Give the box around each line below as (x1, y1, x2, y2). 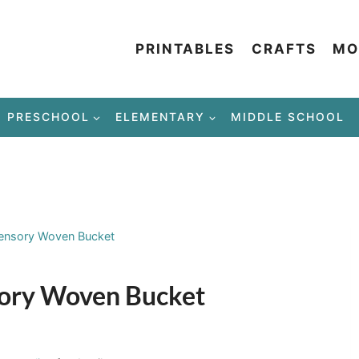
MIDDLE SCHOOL (231, 110, 345, 124)
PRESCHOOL (6, 110, 90, 124)
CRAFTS (251, 40, 317, 57)
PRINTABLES (135, 40, 236, 57)
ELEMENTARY (115, 110, 205, 124)
